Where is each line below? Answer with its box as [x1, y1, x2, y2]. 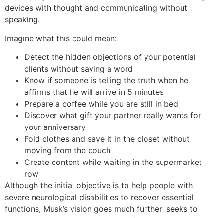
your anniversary [24, 122, 86, 132]
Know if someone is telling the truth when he [24, 75, 188, 86]
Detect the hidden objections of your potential [24, 52, 196, 62]
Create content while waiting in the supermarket [24, 157, 202, 167]
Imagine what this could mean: [5, 33, 117, 43]
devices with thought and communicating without [5, 3, 187, 13]
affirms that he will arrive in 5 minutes [24, 87, 163, 97]
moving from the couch [24, 145, 110, 156]
